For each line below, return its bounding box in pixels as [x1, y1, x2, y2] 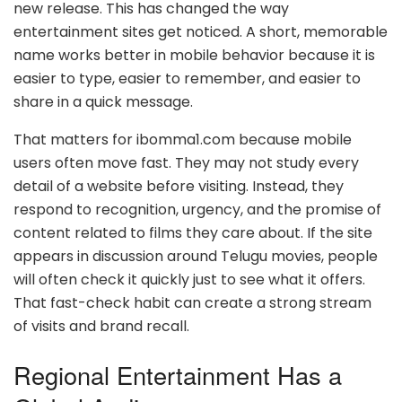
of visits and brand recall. [13, 316, 189, 336]
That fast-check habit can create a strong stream [13, 293, 371, 313]
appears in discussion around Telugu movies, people [13, 246, 378, 267]
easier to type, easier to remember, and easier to [13, 68, 361, 89]
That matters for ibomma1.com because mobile [13, 129, 352, 150]
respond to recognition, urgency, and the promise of [13, 199, 381, 220]
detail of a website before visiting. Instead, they [13, 176, 344, 197]
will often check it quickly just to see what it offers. [13, 269, 365, 290]
